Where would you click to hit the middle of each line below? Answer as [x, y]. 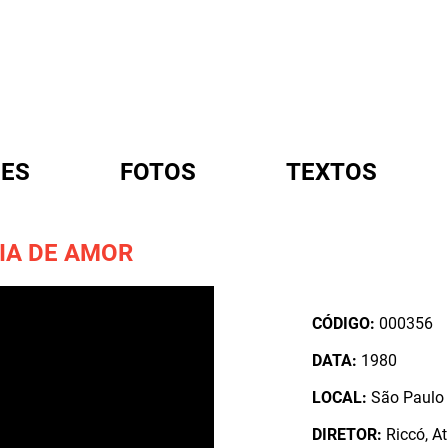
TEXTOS [331, 172]
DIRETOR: [347, 434]
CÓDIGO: [344, 323]
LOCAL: [340, 397]
